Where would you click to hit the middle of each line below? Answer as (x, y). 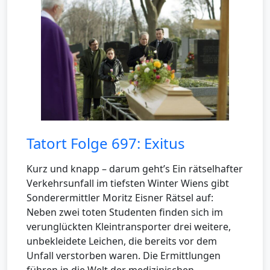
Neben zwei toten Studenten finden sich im (125, 212)
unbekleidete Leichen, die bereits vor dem (122, 241)
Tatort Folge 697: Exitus (106, 143)
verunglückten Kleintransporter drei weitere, (129, 227)
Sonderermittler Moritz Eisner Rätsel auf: (120, 198)
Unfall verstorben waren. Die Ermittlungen (124, 256)
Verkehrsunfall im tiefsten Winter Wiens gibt (128, 184)
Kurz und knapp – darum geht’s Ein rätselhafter (135, 169)
